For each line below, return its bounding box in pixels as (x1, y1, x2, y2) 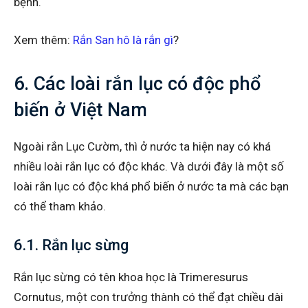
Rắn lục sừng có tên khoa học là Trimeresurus (14, 269, 248, 284)
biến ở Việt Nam (14, 98, 147, 121)
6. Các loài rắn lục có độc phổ (14, 72, 261, 95)
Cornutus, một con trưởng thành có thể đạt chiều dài (14, 289, 283, 304)
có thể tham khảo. (14, 199, 106, 213)
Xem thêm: (14, 32, 73, 47)
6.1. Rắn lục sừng (14, 236, 129, 254)
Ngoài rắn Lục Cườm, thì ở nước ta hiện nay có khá (14, 139, 271, 153)
